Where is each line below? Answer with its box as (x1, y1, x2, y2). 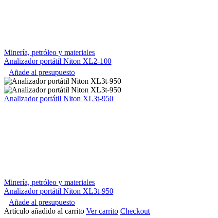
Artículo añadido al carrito (4, 207, 86, 216)
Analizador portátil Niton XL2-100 (4, 57, 111, 66)
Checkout (120, 207, 150, 216)
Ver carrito (86, 207, 118, 216)
